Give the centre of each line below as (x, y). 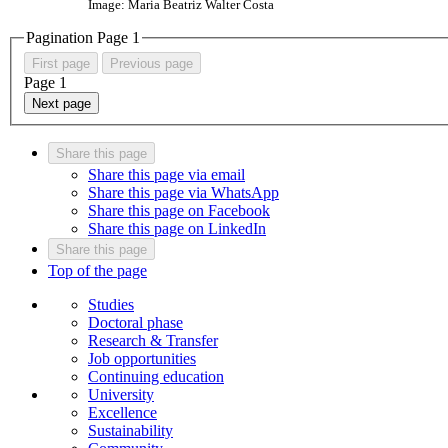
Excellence (122, 413)
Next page (61, 104)
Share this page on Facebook (179, 211)
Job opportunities (142, 359)
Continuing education (156, 377)
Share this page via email (166, 175)
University (121, 395)
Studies (111, 305)
